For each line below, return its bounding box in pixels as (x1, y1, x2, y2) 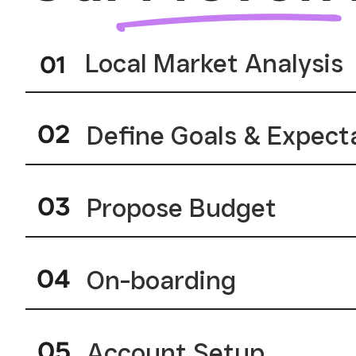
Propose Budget (87, 192, 277, 223)
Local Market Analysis (85, 47, 344, 79)
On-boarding (87, 264, 236, 296)
